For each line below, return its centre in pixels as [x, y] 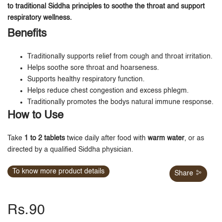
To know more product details [58, 172]
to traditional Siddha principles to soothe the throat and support [106, 7]
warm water [166, 139]
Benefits [27, 34]
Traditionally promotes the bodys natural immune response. [120, 102]
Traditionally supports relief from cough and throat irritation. [120, 57]
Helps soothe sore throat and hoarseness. [93, 68]
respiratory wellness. [40, 18]
